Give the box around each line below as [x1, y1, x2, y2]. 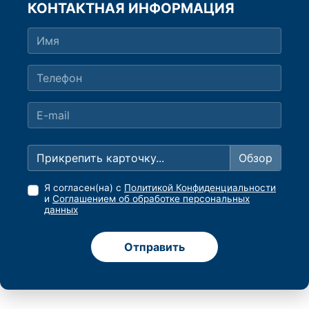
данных [44, 203, 78, 215]
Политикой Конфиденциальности [124, 181, 276, 193]
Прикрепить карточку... [37, 150, 164, 165]
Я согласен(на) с [44, 181, 124, 193]
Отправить [124, 239, 185, 254]
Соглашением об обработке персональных [52, 192, 250, 204]
